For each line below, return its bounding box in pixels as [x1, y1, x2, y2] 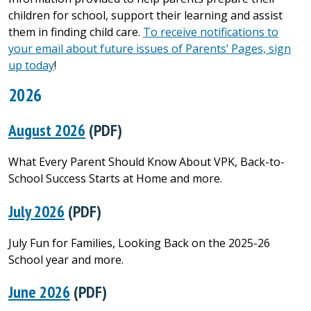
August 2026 [8, 119, 85, 140]
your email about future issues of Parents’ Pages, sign [8, 41, 291, 56]
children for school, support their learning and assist [8, 8, 283, 23]
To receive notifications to [143, 24, 278, 40]
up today [8, 58, 54, 73]
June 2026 [8, 281, 70, 303]
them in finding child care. [8, 24, 143, 40]
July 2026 [8, 200, 65, 221]
